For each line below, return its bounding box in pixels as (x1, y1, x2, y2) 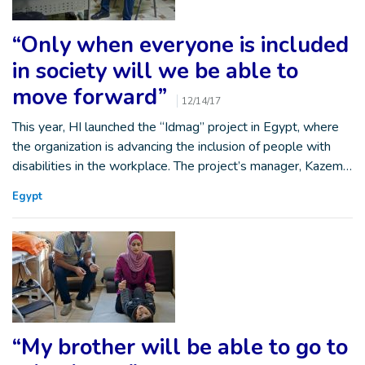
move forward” (12, 82, 173, 112)
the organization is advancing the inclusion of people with (12, 138, 331, 156)
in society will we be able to (12, 56, 298, 86)
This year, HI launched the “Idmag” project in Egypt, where (12, 118, 339, 136)
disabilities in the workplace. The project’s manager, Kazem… (12, 157, 352, 175)
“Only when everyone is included (12, 30, 349, 60)
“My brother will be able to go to (12, 332, 348, 363)
